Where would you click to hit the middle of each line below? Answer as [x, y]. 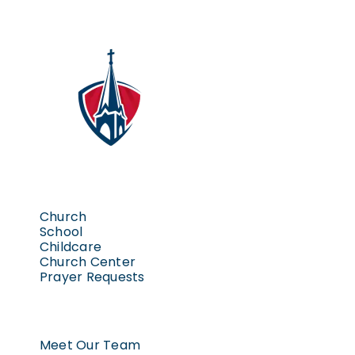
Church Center [88, 262]
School [61, 232]
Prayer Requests [92, 277]
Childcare [71, 247]
